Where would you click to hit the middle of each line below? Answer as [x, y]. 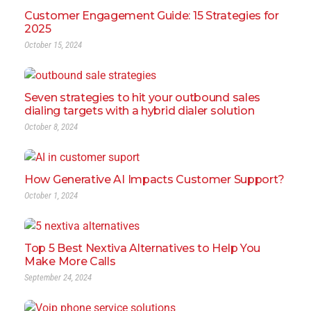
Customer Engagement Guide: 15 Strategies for [152, 15]
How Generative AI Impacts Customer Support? [155, 179]
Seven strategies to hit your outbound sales [143, 97]
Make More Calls [70, 261]
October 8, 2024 [51, 126]
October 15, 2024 [53, 44]
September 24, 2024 [58, 277]
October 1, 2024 [51, 195]
